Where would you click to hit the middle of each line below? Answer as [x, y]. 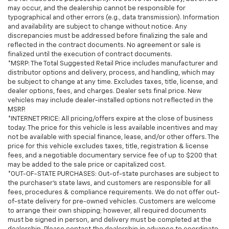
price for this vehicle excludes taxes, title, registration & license [108, 146]
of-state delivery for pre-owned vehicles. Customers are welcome [112, 201]
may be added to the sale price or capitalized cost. [87, 165]
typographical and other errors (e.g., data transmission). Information [113, 17]
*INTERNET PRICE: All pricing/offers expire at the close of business [110, 119]
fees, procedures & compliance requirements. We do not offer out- [114, 192]
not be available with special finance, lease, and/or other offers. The [113, 137]
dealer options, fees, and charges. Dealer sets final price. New [105, 91]
